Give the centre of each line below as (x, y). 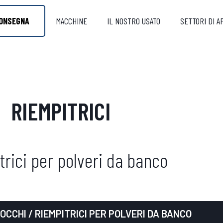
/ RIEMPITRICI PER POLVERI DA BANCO (109, 213)
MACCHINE (71, 21)
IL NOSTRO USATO (133, 21)
